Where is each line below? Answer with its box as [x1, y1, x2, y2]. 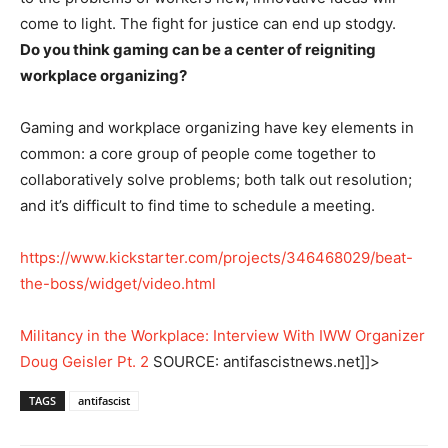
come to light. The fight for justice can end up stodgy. [20, 14, 396, 33]
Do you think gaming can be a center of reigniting [20, 40, 376, 59]
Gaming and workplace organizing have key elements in [20, 118, 414, 137]
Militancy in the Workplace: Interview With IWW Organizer [20, 326, 425, 345]
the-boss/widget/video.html [20, 274, 216, 293]
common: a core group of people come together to [20, 144, 376, 163]
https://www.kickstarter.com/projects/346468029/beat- [20, 248, 413, 267]
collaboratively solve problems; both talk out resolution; [20, 170, 412, 189]
